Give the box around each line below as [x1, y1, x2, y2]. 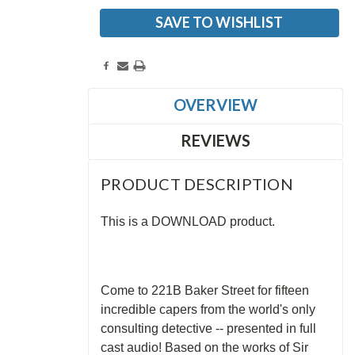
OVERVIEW [174, 94, 258, 114]
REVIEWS [181, 130, 251, 150]
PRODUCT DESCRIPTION [101, 174, 293, 193]
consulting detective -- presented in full [101, 321, 317, 335]
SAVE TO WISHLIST [155, 13, 284, 31]
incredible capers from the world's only [101, 302, 316, 316]
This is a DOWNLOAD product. [101, 214, 276, 228]
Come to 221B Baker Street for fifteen [101, 283, 310, 297]
